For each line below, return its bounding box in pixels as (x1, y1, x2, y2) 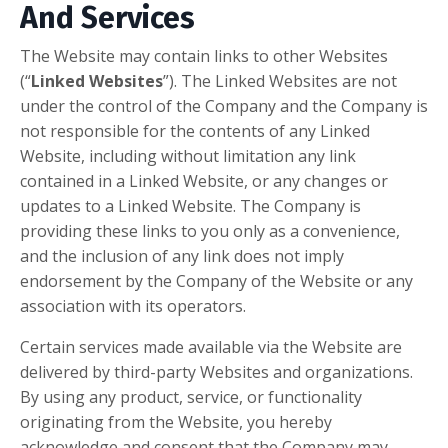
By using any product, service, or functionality (20, 386, 362, 409)
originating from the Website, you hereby (20, 411, 332, 434)
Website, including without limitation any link (20, 145, 356, 168)
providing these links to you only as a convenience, (20, 220, 400, 243)
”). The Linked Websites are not (163, 70, 397, 93)
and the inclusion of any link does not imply (20, 245, 344, 268)
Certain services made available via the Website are (20, 336, 402, 359)
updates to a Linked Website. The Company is (20, 195, 361, 218)
